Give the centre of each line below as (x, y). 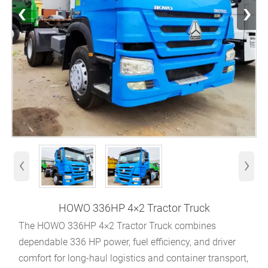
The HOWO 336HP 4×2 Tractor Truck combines (118, 226)
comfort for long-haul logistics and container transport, (134, 258)
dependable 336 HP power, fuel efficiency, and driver (127, 242)
